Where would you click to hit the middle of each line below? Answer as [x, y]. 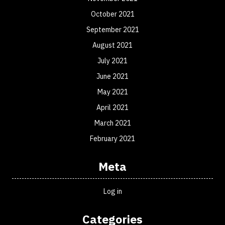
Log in [113, 191]
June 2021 [113, 76]
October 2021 [113, 14]
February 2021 [113, 139]
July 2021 [113, 61]
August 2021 [113, 45]
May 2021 [113, 92]
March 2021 [113, 123]
